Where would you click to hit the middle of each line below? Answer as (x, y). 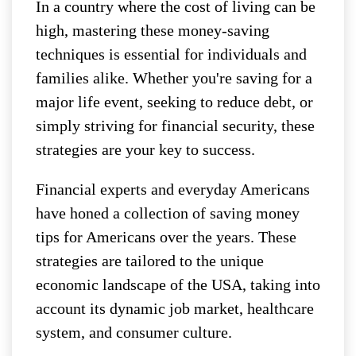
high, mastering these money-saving (153, 31)
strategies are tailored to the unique (150, 261)
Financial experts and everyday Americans (173, 190)
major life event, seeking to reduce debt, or (174, 102)
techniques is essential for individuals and (171, 54)
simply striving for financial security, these (175, 126)
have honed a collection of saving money (168, 213)
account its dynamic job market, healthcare (175, 309)
